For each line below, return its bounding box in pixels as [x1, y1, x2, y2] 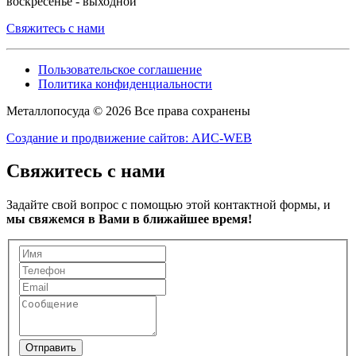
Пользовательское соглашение [38, 62, 202, 76]
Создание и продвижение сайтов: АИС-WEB [6, 130, 252, 145]
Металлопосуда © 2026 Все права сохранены [6, 103, 250, 118]
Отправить [25, 341, 76, 354]
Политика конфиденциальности [38, 76, 212, 91]
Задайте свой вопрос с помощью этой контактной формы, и [6, 198, 331, 212]
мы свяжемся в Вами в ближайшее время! [6, 212, 252, 226]
